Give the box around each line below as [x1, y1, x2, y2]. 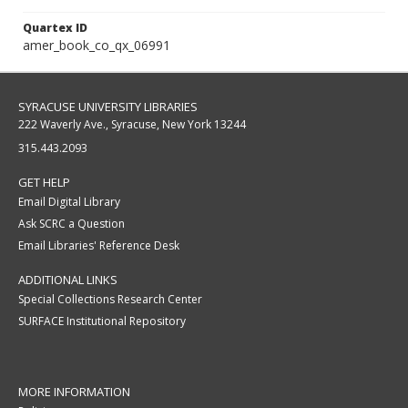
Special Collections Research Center [18, 291, 202, 308]
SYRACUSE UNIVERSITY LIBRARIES [18, 98, 198, 116]
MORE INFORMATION [18, 383, 130, 401]
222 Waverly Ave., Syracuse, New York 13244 [18, 117, 246, 133]
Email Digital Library [18, 194, 120, 210]
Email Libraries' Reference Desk [18, 238, 179, 254]
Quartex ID [23, 20, 87, 36]
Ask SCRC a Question [18, 216, 125, 232]
